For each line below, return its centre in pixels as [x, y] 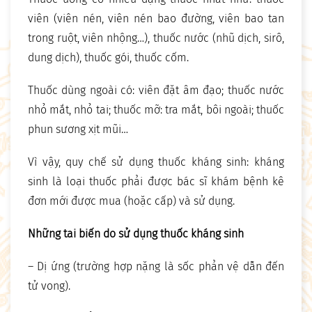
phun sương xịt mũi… [78, 130]
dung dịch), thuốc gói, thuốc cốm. [108, 58]
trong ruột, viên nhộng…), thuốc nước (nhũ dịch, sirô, [156, 38]
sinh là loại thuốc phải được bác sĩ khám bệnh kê [156, 182]
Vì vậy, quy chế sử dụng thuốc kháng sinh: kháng [156, 162]
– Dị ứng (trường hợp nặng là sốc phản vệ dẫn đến [156, 267]
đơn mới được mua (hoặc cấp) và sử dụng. [131, 201]
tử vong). [49, 286]
